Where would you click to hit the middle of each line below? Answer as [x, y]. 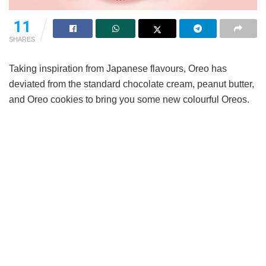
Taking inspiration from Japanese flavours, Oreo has [118, 68]
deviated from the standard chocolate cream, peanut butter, [132, 84]
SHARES [22, 39]
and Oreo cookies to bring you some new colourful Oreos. [129, 99]
